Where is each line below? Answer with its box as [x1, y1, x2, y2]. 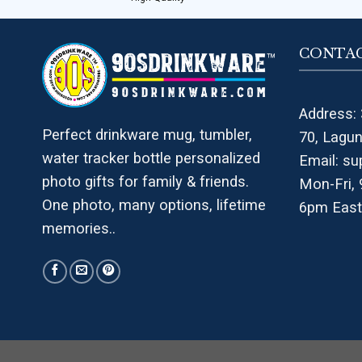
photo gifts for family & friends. [42, 172, 249, 190]
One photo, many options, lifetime [42, 196, 266, 213]
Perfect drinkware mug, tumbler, [42, 125, 252, 143]
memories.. [42, 219, 116, 237]
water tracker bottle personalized [42, 149, 260, 166]
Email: [298, 152, 343, 170]
